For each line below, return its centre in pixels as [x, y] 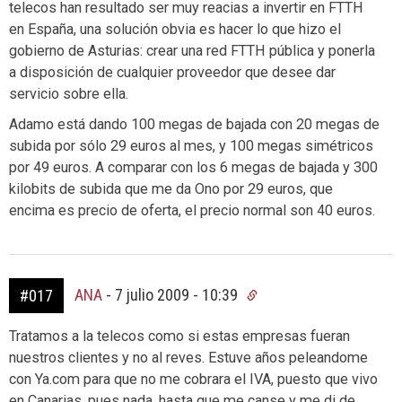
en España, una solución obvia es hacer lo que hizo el [175, 29]
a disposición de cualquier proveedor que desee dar [172, 72]
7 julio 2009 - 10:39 [178, 295]
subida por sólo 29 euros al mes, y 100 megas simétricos [191, 146]
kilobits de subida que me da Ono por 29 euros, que [171, 189]
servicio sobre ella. [69, 94]
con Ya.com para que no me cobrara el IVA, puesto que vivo [193, 379]
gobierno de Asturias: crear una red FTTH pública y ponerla [192, 51]
